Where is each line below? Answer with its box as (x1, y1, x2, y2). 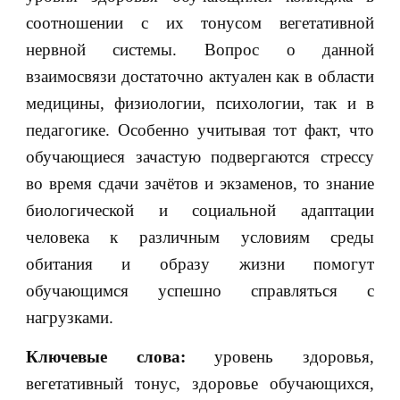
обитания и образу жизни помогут (25, 254, 375, 273)
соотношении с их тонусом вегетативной (25, 12, 375, 32)
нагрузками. (25, 307, 113, 327)
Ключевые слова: (25, 346, 186, 366)
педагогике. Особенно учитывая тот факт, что (25, 120, 375, 139)
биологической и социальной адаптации (25, 200, 375, 220)
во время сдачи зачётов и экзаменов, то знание (25, 173, 375, 193)
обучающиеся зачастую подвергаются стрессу (25, 146, 375, 166)
